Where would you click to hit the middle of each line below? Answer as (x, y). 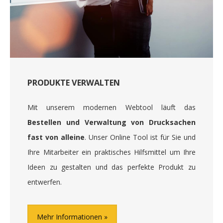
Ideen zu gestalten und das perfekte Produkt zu (111, 167)
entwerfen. (45, 182)
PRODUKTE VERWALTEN (74, 82)
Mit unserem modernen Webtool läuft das (111, 107)
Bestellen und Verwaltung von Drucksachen (111, 122)
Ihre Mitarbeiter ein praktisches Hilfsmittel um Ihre (111, 152)
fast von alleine (56, 137)
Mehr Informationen (69, 217)
